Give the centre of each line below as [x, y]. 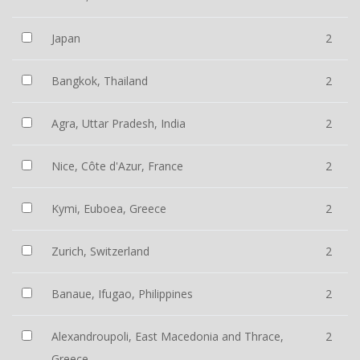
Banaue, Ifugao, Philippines [122, 294]
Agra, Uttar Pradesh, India [119, 123]
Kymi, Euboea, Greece [109, 209]
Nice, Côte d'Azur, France [117, 166]
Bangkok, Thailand [100, 81]
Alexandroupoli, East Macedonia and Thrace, [168, 336]
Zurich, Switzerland [100, 251]
